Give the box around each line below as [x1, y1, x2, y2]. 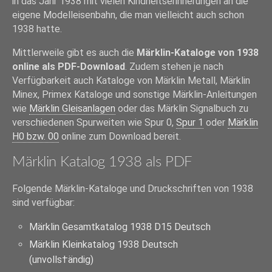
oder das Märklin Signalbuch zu [115, 103, 248, 115]
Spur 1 [176, 117, 203, 129]
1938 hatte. [12, 23, 62, 35]
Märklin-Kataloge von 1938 [137, 47, 259, 59]
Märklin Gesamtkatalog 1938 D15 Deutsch [29, 221, 211, 233]
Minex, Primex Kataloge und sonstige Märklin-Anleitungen [12, 89, 257, 101]
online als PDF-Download [12, 61, 125, 73]
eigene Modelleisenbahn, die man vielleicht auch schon [12, 9, 244, 21]
